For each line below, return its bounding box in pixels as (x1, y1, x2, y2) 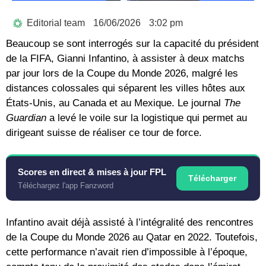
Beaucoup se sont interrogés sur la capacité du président (6, 37, 259, 49)
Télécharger (188, 173, 236, 183)
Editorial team (27, 17, 85, 28)
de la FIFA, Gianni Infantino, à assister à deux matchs (6, 52, 245, 64)
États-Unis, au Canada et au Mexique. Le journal (6, 97, 224, 109)
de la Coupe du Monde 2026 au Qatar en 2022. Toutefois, (6, 231, 258, 243)
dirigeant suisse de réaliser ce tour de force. (6, 126, 202, 138)
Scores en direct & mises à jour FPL (18, 166, 166, 177)
